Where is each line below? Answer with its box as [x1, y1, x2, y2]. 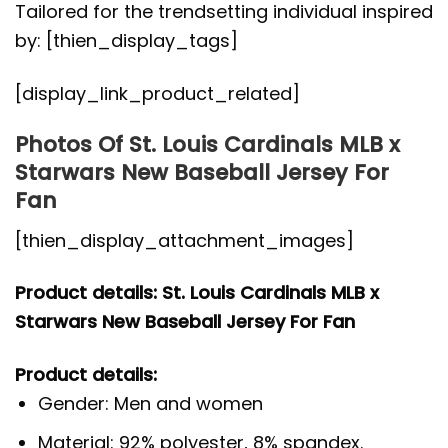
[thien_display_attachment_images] [15, 227, 354, 253]
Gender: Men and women [38, 390, 264, 416]
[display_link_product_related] [15, 80, 300, 106]
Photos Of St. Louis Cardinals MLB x [15, 129, 400, 161]
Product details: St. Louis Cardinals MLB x [15, 280, 379, 306]
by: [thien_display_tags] [15, 28, 238, 54]
